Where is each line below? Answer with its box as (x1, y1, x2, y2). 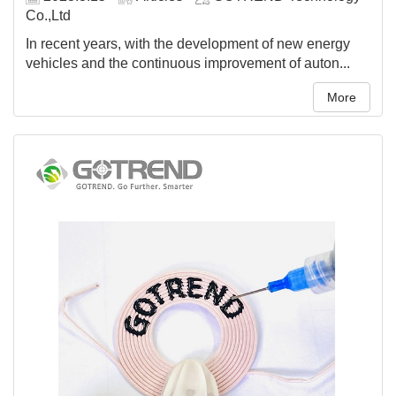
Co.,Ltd (26, 8, 71, 24)
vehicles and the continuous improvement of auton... (26, 56, 350, 72)
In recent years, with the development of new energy (26, 36, 350, 52)
